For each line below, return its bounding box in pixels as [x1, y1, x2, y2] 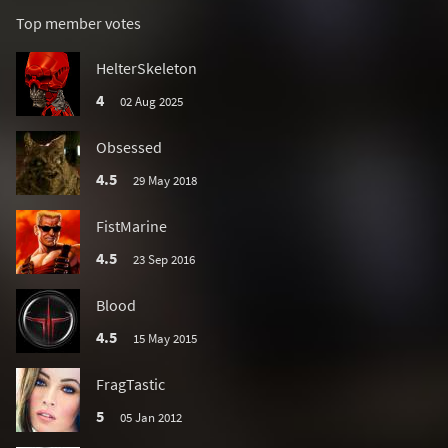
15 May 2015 [132, 330, 197, 346]
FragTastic [96, 374, 165, 394]
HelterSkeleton [96, 58, 197, 78]
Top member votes [16, 13, 141, 33]
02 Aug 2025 [119, 93, 183, 109]
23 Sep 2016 [132, 251, 195, 267]
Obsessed [96, 137, 162, 157]
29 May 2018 [132, 172, 197, 188]
